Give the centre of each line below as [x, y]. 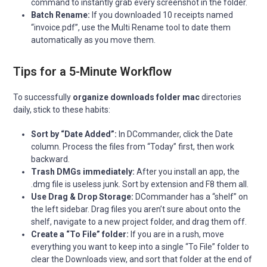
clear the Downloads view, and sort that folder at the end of [142, 259]
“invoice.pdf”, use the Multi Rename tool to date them [131, 27]
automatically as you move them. [94, 40]
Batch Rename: [61, 15]
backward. [51, 159]
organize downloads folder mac [136, 97]
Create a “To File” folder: [80, 234]
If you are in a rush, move [177, 234]
